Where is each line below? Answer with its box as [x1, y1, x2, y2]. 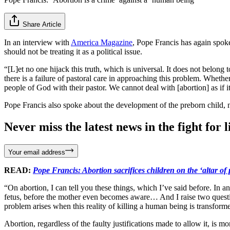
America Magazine [71, 37, 132, 47]
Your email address [8, 148, 65, 156]
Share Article [23, 20, 61, 28]
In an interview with [4, 37, 71, 47]
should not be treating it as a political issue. [4, 47, 142, 56]
